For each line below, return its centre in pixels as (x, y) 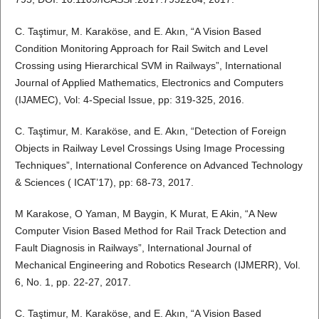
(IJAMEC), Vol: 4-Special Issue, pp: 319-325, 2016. (129, 99)
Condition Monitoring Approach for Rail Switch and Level (141, 48)
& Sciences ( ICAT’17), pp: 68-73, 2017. (104, 182)
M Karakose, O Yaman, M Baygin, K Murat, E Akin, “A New (146, 213)
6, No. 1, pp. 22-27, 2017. (73, 282)
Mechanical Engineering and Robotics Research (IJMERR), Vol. (157, 265)
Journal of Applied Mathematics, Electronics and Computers (149, 82)
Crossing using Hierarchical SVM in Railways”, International (148, 65)
